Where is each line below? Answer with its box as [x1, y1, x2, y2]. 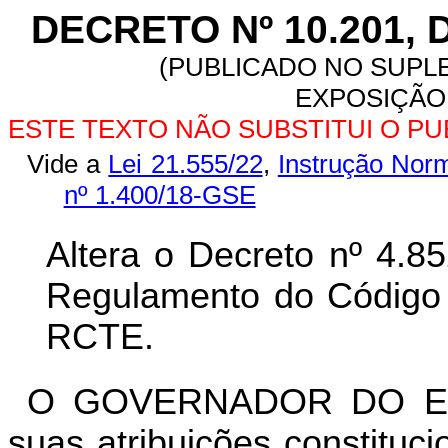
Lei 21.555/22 [108, 149, 263, 179]
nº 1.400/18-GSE [63, 180, 256, 210]
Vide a [26, 149, 109, 179]
